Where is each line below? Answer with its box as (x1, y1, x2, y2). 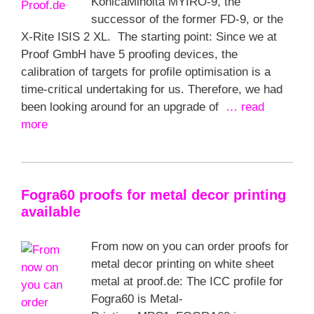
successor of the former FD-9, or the (91, 13, 283, 26)
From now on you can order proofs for (91, 240, 289, 253)
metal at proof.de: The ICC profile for (91, 275, 283, 288)
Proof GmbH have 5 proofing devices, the (21, 48, 238, 61)
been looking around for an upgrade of (21, 100, 219, 114)
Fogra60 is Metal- (91, 292, 183, 306)
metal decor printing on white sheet (91, 257, 274, 271)
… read (219, 100, 264, 114)
